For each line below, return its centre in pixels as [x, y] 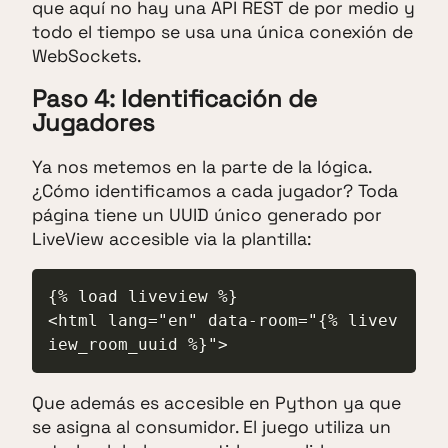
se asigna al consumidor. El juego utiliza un [211, 426]
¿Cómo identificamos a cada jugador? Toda [215, 191]
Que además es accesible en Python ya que [216, 402]
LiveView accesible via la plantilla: [171, 239]
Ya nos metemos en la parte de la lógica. [201, 167]
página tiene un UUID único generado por [207, 215]
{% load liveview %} [143, 296]
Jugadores [93, 123]
